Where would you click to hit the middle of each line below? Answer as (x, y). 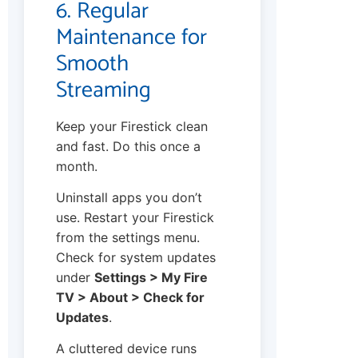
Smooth (92, 64)
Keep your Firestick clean (132, 126)
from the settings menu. (128, 238)
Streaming (103, 90)
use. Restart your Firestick (135, 218)
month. (77, 166)
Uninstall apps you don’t (129, 198)
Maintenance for (131, 37)
